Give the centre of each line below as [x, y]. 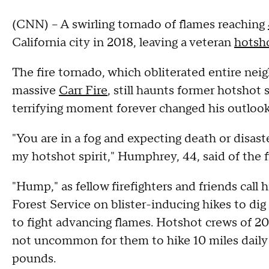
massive [35, 91]
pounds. [34, 259]
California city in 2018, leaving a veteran [123, 43]
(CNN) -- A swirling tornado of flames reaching [140, 25]
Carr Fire [83, 91]
